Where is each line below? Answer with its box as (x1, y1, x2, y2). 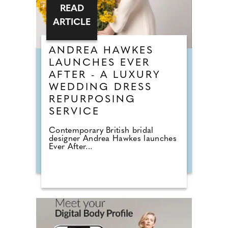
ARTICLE (53, 18, 91, 27)
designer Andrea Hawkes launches (49, 135, 177, 143)
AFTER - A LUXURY (49, 70, 161, 80)
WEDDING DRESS (49, 82, 152, 93)
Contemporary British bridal (49, 127, 154, 135)
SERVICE (49, 107, 100, 117)
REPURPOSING (49, 95, 136, 105)
